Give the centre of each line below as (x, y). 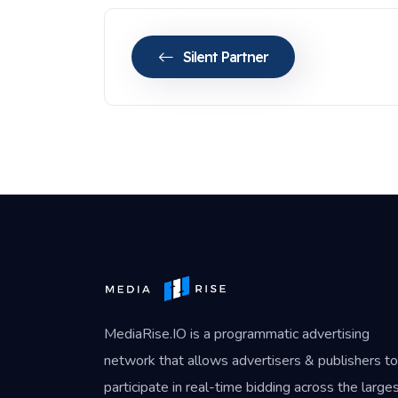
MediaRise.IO (145, 334)
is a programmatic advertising (278, 334)
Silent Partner (226, 56)
